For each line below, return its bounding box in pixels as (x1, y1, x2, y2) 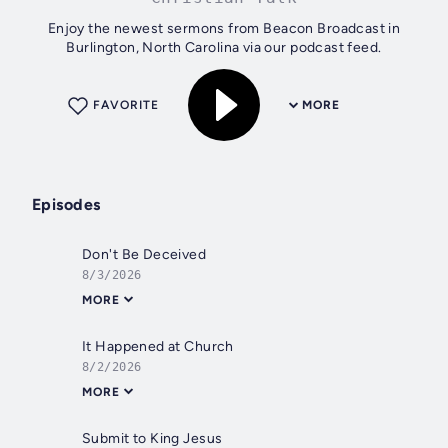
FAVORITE (93, 98, 159, 113)
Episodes (32, 195, 101, 215)
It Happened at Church (82, 338, 234, 356)
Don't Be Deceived (82, 246, 207, 264)
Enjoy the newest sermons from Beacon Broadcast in (47, 20, 401, 38)
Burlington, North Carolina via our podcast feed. (66, 39, 382, 57)
